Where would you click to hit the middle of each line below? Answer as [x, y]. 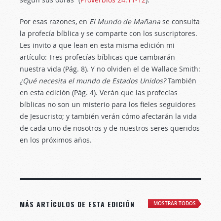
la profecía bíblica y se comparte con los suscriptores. [109, 33]
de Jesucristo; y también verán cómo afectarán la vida [108, 116]
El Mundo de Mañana [125, 21]
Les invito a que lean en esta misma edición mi [97, 45]
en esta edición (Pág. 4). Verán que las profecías [99, 92]
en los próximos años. [56, 140]
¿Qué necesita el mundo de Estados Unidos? [93, 81]
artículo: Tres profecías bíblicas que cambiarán [97, 57]
